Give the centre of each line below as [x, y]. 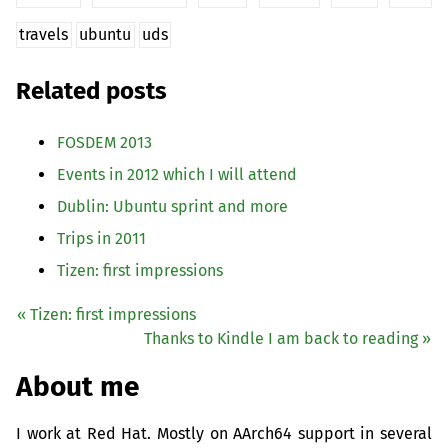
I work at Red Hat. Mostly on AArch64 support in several [224, 433]
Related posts [91, 91]
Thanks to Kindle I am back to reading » [287, 339]
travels [44, 35]
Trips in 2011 [101, 239]
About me [77, 386]
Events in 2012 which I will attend [177, 175]
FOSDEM [86, 143]
